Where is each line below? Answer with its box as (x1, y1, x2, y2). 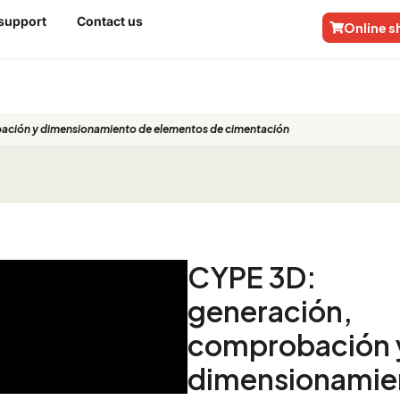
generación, (187, 293, 353, 329)
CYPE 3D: (187, 259, 316, 296)
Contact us (76, 12, 143, 29)
